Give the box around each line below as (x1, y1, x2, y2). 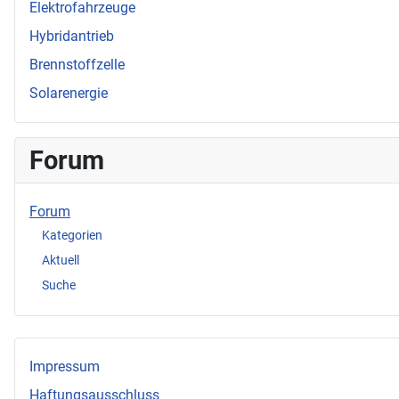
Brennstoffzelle (29, 56, 125, 74)
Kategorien (42, 227, 102, 242)
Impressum (29, 358, 100, 376)
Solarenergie (29, 85, 108, 102)
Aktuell (42, 252, 79, 267)
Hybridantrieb (29, 28, 114, 45)
